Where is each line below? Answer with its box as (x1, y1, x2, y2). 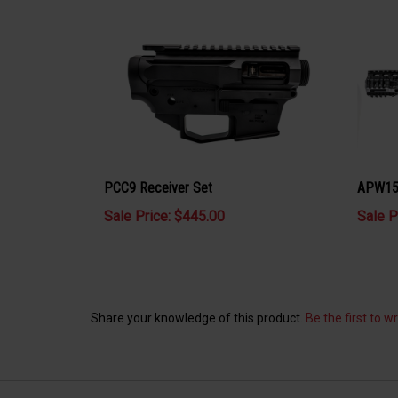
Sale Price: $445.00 (104, 208, 225, 226)
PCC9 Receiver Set (104, 179, 212, 197)
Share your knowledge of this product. (91, 311, 306, 326)
